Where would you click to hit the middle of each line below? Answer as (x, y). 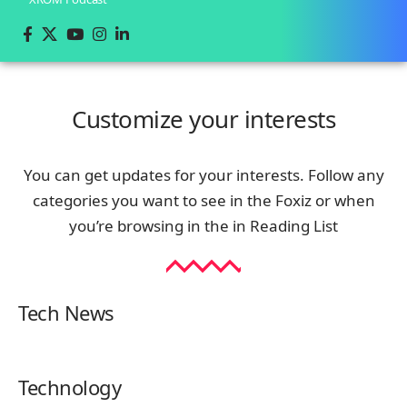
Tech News (66, 312)
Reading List (294, 225)
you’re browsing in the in (159, 225)
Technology (69, 387)
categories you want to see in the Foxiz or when (203, 200)
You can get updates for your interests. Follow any (203, 174)
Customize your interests (203, 119)
